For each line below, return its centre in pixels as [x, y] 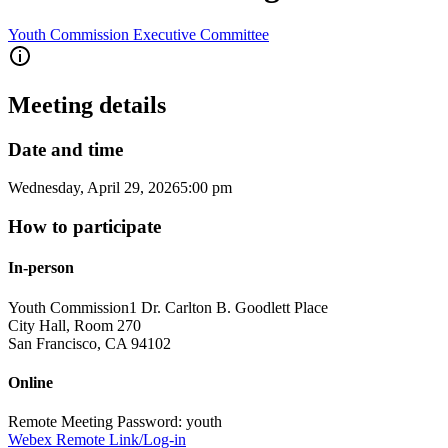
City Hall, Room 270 [74, 325]
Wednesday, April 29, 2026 [94, 188]
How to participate [84, 227]
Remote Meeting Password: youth [115, 422]
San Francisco [52, 343]
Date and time [65, 149]
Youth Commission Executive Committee [138, 34]
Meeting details [87, 104]
